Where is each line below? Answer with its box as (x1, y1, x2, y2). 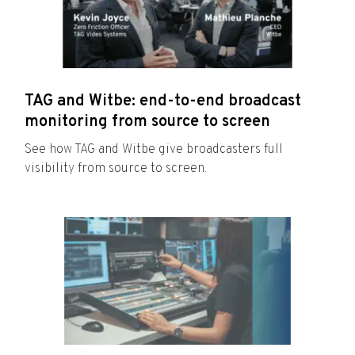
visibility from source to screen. (25, 161, 207, 177)
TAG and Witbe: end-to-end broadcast (25, 91, 301, 113)
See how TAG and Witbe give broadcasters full (25, 142, 283, 158)
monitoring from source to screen (25, 112, 270, 133)
